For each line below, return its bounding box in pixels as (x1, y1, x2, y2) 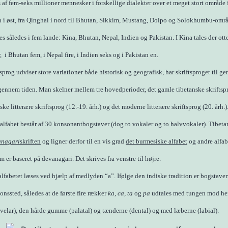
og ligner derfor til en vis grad (41, 137, 126, 145)
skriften (20, 137, 41, 145)
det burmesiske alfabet (126, 137, 187, 145)
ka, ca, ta (108, 189, 134, 197)
